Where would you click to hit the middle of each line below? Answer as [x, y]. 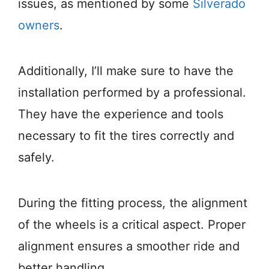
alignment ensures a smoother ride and [129, 246]
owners [39, 26]
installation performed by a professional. [132, 93]
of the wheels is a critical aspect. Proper [132, 225]
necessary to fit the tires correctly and [126, 136]
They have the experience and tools [121, 114]
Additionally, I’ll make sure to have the [126, 71]
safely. [36, 158]
